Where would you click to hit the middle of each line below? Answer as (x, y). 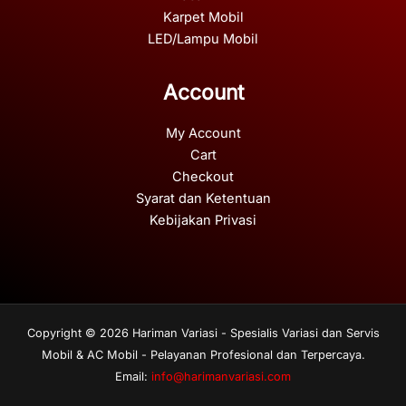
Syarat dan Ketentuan (203, 198)
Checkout (203, 176)
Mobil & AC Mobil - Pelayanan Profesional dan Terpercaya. (203, 354)
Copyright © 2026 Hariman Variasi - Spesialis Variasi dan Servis (203, 333)
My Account (203, 133)
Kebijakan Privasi (203, 220)
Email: (133, 376)
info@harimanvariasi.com (221, 376)
